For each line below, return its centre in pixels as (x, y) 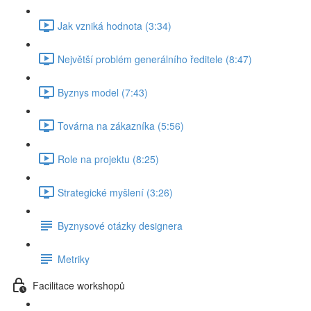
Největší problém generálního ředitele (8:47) (155, 59)
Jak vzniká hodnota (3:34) (115, 25)
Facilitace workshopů (79, 285)
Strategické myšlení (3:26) (115, 192)
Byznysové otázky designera (120, 225)
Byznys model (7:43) (103, 92)
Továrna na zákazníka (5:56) (121, 125)
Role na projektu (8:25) (108, 159)
